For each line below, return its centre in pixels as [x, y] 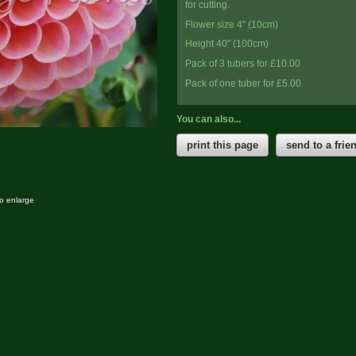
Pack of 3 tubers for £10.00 [243, 64]
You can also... [209, 119]
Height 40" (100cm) [227, 44]
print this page [222, 145]
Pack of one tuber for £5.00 [243, 83]
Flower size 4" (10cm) [232, 24]
